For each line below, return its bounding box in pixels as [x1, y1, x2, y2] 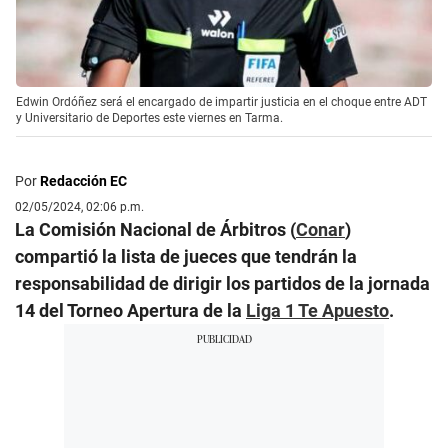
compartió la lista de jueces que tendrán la [15, 245, 357, 267]
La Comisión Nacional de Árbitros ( [15, 218, 296, 240]
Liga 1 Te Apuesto [246, 299, 389, 321]
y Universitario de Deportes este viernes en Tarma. [16, 110, 283, 125]
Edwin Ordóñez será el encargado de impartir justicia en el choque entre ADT [16, 94, 427, 109]
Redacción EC [40, 172, 127, 189]
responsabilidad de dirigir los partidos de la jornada [15, 272, 430, 294]
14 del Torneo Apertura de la [15, 299, 246, 321]
